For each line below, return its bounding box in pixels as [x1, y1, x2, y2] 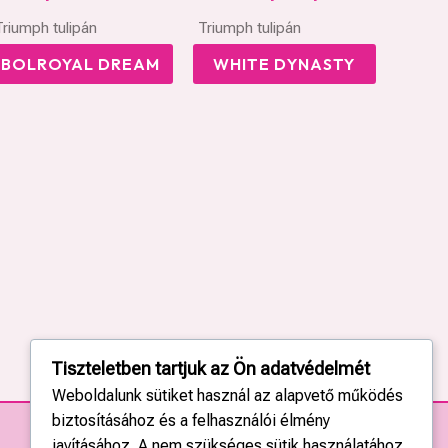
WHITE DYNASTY [213, 53, 356, 74]
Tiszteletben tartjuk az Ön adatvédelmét [50, 358, 370, 380]
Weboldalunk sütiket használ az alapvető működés [51, 386, 403, 406]
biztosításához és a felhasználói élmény [51, 411, 330, 431]
